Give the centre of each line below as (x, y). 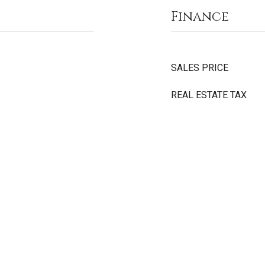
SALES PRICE (200, 68)
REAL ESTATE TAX (209, 95)
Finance (200, 17)
